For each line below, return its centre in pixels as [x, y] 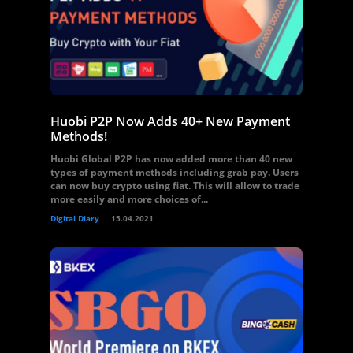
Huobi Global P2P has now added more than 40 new [171, 159]
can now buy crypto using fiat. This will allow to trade [175, 186]
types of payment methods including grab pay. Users [175, 172]
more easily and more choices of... [129, 199]
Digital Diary [75, 218]
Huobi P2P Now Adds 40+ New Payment [170, 121]
